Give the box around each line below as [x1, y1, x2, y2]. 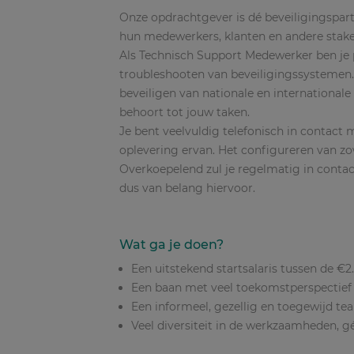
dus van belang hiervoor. [119, 181, 255, 195]
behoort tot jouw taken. [119, 105, 250, 119]
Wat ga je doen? [119, 236, 224, 252]
